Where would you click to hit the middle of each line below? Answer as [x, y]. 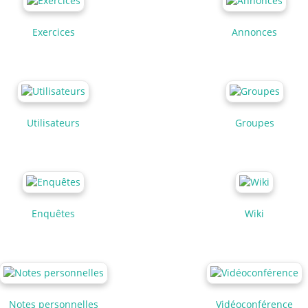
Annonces [255, 32]
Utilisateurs [54, 122]
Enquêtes [54, 213]
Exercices [53, 32]
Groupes [254, 122]
